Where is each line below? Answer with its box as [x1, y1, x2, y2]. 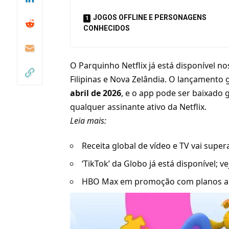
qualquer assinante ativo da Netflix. [70, 101, 207, 113]
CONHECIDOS [83, 24, 130, 33]
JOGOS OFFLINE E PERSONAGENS [93, 13, 207, 22]
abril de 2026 [70, 87, 122, 99]
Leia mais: [70, 115, 107, 127]
